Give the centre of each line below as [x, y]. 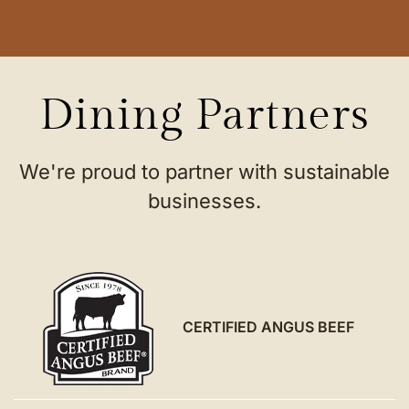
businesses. [204, 201]
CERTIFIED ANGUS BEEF [269, 326]
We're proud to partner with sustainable [204, 172]
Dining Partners [204, 116]
